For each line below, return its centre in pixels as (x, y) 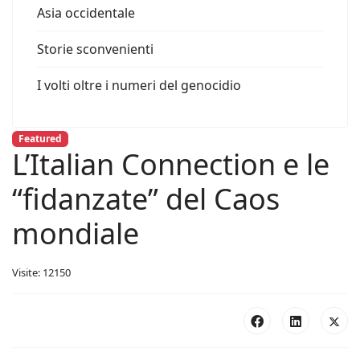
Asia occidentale (86, 13)
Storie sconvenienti (95, 49)
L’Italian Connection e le (171, 165)
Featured (40, 139)
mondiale (76, 234)
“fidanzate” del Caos (146, 199)
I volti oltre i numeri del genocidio (139, 85)
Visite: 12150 (41, 273)
